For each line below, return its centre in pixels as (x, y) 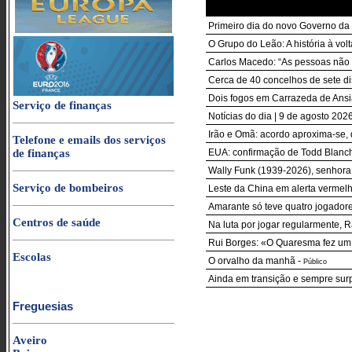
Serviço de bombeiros (68, 188)
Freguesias (43, 306)
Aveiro (30, 340)
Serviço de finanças (62, 105)
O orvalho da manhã (252, 261)
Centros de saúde (57, 222)
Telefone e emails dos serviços (89, 140)
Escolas (32, 257)
